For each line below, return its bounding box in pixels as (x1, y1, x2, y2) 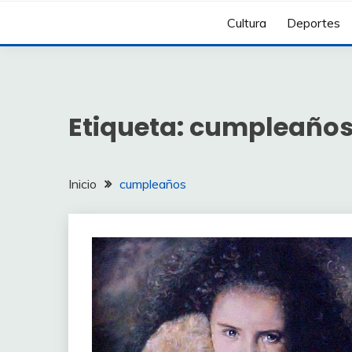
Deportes (287, 15, 341, 31)
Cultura (227, 15, 267, 31)
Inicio (68, 175, 97, 192)
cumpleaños (119, 175, 186, 192)
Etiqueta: (68, 108, 189, 145)
